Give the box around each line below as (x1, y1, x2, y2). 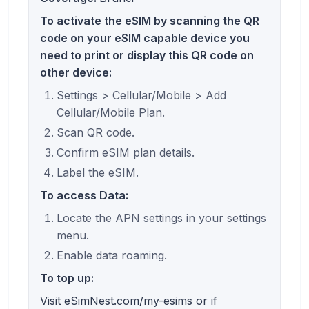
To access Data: (40, 188, 128, 203)
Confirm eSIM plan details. (57, 146, 195, 160)
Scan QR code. (57, 126, 134, 140)
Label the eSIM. (57, 166, 139, 180)
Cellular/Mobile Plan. (57, 106, 165, 120)
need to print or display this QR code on (40, 48, 254, 63)
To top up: (40, 271, 94, 286)
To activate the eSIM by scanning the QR (40, 14, 259, 28)
